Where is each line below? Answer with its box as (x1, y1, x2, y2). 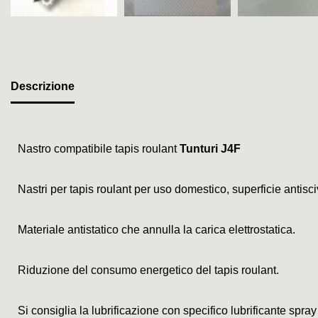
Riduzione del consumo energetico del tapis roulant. (18, 264, 279, 277)
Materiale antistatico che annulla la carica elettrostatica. (18, 224, 295, 236)
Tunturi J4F (180, 143, 241, 155)
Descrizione (11, 80, 75, 93)
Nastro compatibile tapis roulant (18, 143, 180, 155)
